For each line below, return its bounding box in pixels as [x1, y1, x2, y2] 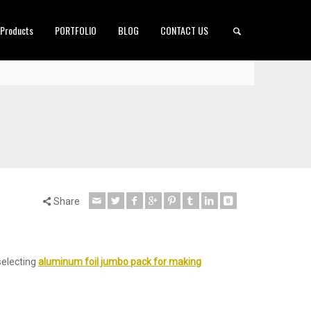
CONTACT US [160, 23, 209, 37]
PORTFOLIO [55, 23, 97, 37]
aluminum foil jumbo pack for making [38, 256, 201, 267]
